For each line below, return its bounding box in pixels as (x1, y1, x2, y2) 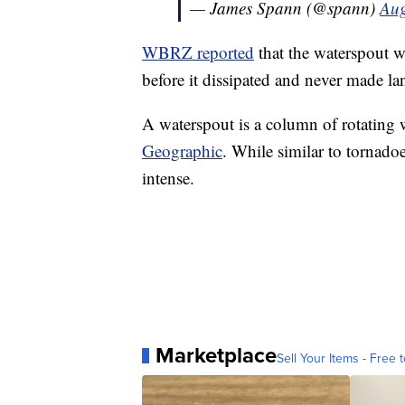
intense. (142, 166, 194, 190)
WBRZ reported (142, 41, 254, 64)
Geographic (142, 139, 222, 163)
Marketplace (155, 339, 277, 372)
